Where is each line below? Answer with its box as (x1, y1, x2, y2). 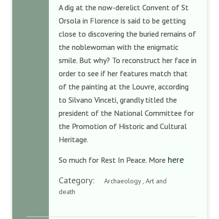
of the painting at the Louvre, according (59, 82, 189, 91)
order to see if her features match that (59, 68, 188, 78)
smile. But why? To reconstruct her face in (59, 55, 197, 65)
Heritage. (59, 134, 88, 144)
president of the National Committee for (59, 108, 194, 118)
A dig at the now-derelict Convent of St (59, 2, 189, 12)
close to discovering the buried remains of (59, 29, 196, 39)
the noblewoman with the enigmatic (59, 42, 178, 52)
